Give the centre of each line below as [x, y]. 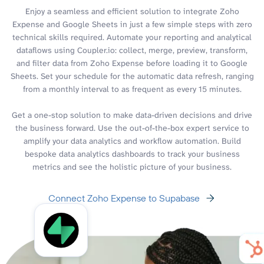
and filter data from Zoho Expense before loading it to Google [132, 63]
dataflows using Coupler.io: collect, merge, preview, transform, [132, 50]
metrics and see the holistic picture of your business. [132, 166]
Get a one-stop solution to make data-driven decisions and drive [132, 115]
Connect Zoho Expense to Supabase [124, 198]
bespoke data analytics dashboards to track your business [132, 154]
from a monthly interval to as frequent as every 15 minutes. [132, 89]
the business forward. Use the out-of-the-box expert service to [132, 128]
